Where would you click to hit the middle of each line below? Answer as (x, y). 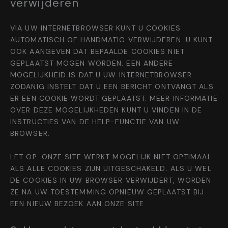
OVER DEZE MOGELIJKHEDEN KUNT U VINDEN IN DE (106, 110)
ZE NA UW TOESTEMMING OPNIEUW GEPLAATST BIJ (107, 192)
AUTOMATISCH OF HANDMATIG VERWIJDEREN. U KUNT (112, 40)
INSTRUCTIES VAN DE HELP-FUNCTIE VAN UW (95, 122)
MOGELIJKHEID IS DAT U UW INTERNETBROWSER (101, 75)
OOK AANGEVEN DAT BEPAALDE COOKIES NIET (97, 52)
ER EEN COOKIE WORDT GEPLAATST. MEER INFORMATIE (114, 98)
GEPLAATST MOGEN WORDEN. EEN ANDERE (92, 63)
